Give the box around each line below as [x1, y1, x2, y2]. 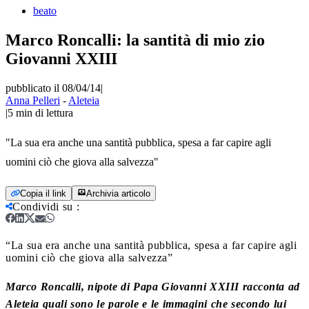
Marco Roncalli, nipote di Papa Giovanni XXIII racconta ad [6, 280, 300, 292]
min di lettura [16, 106, 73, 119]
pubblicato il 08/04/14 [6, 81, 101, 94]
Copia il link [20, 188, 66, 199]
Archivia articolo [86, 188, 150, 199]
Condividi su [12, 200, 73, 212]
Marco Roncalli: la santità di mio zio [6, 30, 265, 49]
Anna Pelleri [6, 94, 60, 106]
